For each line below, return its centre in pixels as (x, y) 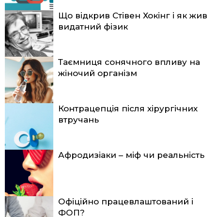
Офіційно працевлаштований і (126, 201)
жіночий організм (98, 73)
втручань (78, 119)
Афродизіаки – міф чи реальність (131, 155)
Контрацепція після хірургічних (128, 108)
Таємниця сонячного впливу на (129, 62)
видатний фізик (93, 26)
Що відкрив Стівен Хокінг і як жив (133, 15)
